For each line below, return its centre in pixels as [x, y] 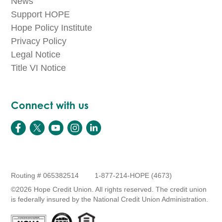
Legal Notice [36, 55]
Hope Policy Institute [52, 28]
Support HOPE [41, 15]
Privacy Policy [39, 41]
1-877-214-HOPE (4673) [134, 176]
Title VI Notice [39, 68]
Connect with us [50, 106]
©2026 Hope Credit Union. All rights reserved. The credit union [109, 190]
